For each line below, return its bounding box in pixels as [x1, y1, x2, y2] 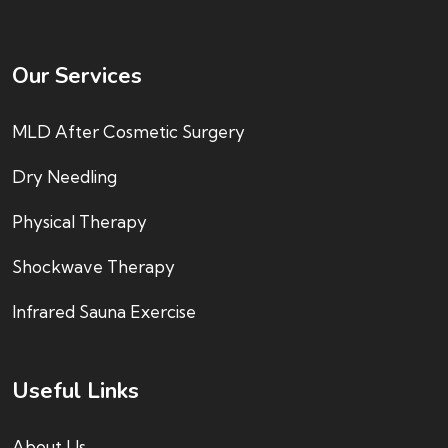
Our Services [12, 60, 142, 91]
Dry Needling [12, 165, 117, 187]
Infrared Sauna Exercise [12, 300, 196, 322]
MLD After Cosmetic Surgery [12, 120, 245, 142]
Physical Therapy [12, 210, 147, 232]
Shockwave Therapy [12, 255, 175, 277]
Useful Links [12, 375, 139, 406]
